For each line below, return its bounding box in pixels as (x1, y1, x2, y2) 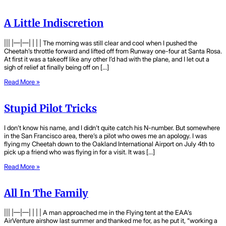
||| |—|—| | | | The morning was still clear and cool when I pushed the (4, 38, 197, 47)
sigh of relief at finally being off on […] (4, 63, 109, 71)
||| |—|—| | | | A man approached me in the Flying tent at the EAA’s (4, 208, 192, 217)
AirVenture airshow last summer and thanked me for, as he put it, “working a (4, 216, 217, 225)
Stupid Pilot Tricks (4, 102, 97, 115)
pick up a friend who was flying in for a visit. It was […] (4, 147, 155, 156)
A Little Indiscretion (4, 17, 103, 30)
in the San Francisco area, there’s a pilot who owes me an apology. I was (4, 131, 207, 140)
